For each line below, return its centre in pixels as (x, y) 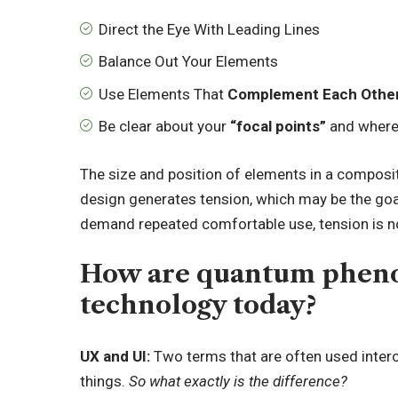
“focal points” (279, 127)
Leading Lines (274, 29)
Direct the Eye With (162, 29)
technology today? (199, 305)
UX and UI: (117, 356)
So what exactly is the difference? (239, 381)
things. (105, 381)
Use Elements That (162, 94)
